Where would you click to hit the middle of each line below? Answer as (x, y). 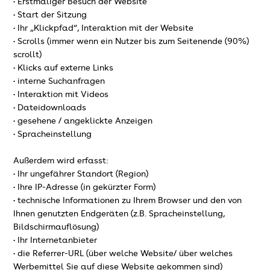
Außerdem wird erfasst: (61, 161)
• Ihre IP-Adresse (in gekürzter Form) (85, 187)
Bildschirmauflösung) (56, 227)
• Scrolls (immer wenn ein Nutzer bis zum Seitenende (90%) (131, 41)
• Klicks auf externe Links (64, 68)
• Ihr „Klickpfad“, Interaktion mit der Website (104, 28)
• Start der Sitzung (50, 15)
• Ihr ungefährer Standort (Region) (81, 174)
